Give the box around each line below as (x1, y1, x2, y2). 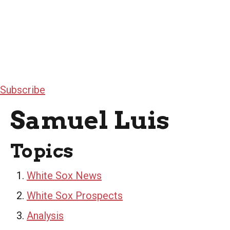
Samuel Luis (10, 105, 170, 135)
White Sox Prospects (27, 189, 123, 202)
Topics (10, 140, 73, 162)
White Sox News (27, 169, 102, 182)
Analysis (27, 209, 64, 222)
